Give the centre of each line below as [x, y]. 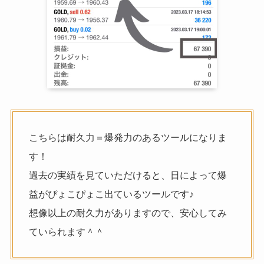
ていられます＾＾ [66, 231]
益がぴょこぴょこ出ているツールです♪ [111, 194]
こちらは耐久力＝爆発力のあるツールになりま [128, 137]
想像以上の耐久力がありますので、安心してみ [128, 212]
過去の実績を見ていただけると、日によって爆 [128, 175]
